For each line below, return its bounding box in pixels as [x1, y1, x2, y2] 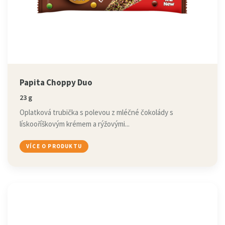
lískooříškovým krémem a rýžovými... [20, 119, 130, 129]
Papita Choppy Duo [20, 77, 92, 88]
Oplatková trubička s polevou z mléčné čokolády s [20, 107, 173, 117]
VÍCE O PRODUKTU [26, 143, 82, 150]
